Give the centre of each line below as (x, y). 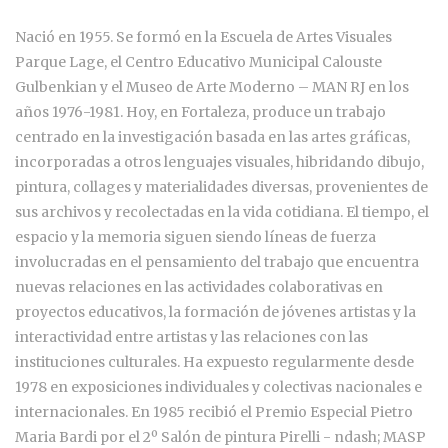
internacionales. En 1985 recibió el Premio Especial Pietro (214, 412)
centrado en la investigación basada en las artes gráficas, (212, 137)
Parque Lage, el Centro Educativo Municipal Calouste (198, 62)
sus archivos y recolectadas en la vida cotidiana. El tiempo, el (222, 212)
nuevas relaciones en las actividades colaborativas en (199, 287)
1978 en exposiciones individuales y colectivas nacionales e (218, 387)
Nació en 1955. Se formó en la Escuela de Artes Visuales (203, 37)
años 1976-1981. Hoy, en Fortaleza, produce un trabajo (200, 112)
